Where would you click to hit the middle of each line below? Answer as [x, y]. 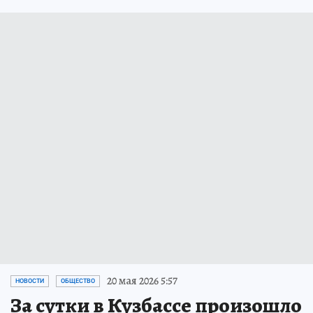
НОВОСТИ [30, 281]
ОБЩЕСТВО [78, 281]
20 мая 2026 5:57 [142, 281]
